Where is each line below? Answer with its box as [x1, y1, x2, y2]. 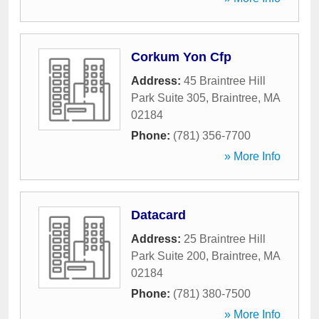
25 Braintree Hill [184, 233, 266, 245]
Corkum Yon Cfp [131, 50, 231, 64]
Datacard [131, 208, 186, 222]
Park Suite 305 [131, 92, 206, 104]
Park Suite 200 [131, 250, 206, 262]
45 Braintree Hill [184, 75, 266, 87]
